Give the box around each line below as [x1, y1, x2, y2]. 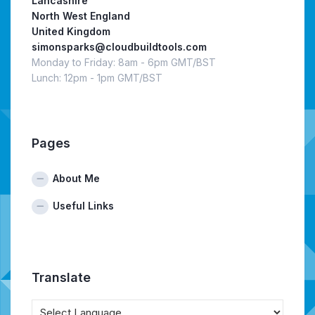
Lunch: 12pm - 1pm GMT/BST [32, 72, 162, 84]
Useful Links [53, 200, 114, 212]
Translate [32, 270, 91, 285]
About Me [53, 172, 100, 185]
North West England [32, 10, 130, 22]
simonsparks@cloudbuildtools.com [32, 41, 207, 53]
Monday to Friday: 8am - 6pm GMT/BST [32, 56, 216, 69]
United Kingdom [32, 25, 110, 38]
